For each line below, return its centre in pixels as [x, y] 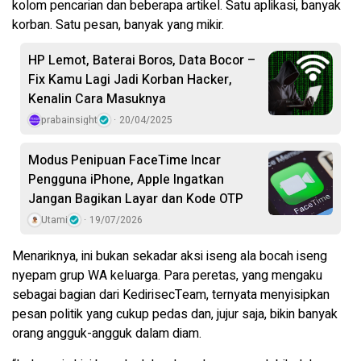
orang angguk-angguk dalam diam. [107, 333]
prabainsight [69, 120]
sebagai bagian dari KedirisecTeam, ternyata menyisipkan [171, 295]
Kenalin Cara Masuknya [97, 99]
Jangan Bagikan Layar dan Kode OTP [136, 199]
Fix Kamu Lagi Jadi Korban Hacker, [130, 79]
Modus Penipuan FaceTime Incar [124, 160]
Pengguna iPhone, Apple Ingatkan [126, 179]
